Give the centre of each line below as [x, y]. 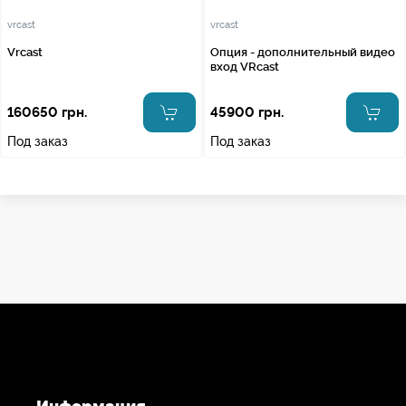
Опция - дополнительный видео [303, 52]
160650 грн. [47, 112]
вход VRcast [245, 67]
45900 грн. [247, 112]
